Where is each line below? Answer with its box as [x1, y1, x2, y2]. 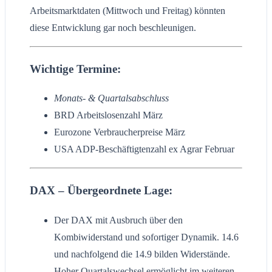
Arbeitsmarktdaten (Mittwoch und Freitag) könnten [30, 5, 225, 16]
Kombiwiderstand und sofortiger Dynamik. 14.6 [54, 231, 239, 242]
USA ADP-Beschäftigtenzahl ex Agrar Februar [54, 144, 234, 155]
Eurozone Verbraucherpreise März [54, 127, 185, 138]
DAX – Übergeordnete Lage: [30, 184, 172, 197]
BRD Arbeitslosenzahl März [54, 110, 163, 121]
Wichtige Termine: [30, 62, 121, 75]
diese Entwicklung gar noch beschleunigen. [30, 22, 196, 33]
